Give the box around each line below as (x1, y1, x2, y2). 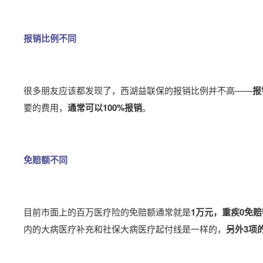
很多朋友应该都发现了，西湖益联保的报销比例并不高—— (23, 84, 252, 96)
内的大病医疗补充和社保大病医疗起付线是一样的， (23, 222, 226, 235)
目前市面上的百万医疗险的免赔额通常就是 (23, 205, 191, 218)
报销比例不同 (23, 32, 76, 45)
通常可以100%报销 (68, 101, 142, 114)
